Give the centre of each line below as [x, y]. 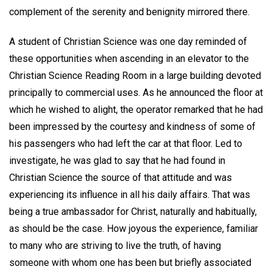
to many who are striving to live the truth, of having [115, 245]
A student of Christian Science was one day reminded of [128, 41]
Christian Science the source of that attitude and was [121, 177]
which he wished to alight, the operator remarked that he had [136, 109]
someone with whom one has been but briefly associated [130, 262]
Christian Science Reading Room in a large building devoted [135, 75]
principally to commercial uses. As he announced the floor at [136, 92]
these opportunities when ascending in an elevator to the [129, 58]
